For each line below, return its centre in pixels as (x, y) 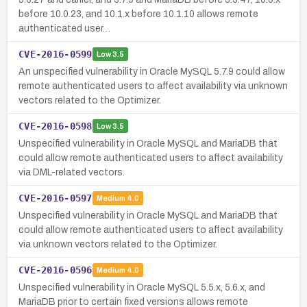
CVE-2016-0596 (56, 270)
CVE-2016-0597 (56, 198)
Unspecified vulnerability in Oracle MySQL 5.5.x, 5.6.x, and (142, 287)
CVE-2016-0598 (56, 126)
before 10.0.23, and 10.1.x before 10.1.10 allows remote (138, 14)
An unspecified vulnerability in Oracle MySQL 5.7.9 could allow (152, 71)
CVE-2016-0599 (56, 54)
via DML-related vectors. (72, 172)
